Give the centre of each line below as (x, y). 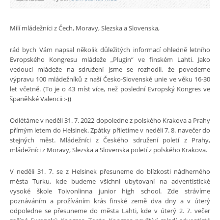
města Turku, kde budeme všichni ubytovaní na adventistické (110, 181)
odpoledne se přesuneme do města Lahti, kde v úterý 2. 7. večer (110, 210)
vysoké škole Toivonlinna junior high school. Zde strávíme (110, 191)
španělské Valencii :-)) (41, 98)
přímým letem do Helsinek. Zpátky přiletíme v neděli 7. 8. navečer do (110, 130)
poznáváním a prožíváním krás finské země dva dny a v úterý (110, 201)
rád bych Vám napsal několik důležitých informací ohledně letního (110, 49)
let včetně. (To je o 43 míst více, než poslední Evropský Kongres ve (110, 89)
